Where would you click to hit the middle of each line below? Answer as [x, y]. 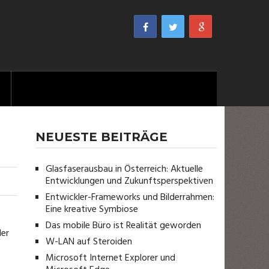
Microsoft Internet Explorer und [111, 258]
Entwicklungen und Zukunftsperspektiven [130, 181]
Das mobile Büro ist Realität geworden [124, 226]
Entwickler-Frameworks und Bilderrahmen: [130, 198]
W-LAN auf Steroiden [89, 242]
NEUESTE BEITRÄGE [102, 137]
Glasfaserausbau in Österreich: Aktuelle [125, 169]
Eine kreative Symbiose [92, 210]
